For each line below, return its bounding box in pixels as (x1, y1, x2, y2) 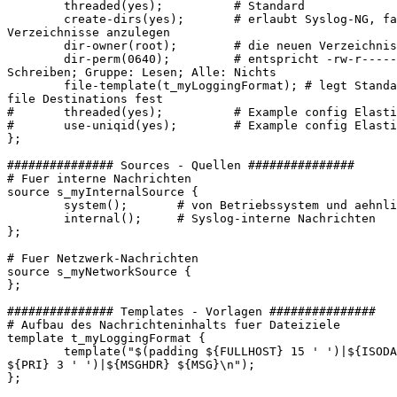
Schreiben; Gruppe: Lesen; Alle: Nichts (7, 66, 276, 80)
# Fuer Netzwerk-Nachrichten (7, 252, 198, 266)
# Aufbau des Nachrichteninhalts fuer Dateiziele (7, 318, 340, 332)
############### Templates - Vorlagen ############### (7, 305, 376, 319)
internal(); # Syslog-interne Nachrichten (7, 212, 376, 226)
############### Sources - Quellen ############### (7, 159, 354, 173)
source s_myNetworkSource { (7, 265, 191, 279)
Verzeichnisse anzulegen (7, 26, 170, 40)
